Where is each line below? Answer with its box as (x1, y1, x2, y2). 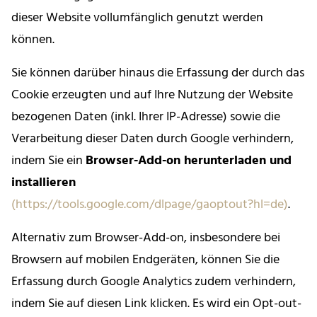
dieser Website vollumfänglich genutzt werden (11, 8, 263, 29)
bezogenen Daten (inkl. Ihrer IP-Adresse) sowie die (11, 107, 280, 128)
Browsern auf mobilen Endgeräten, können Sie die (11, 250, 279, 271)
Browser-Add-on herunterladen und (86, 151, 292, 172)
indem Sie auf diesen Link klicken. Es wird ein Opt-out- (11, 294, 301, 315)
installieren (11, 173, 76, 194)
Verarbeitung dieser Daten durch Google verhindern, (11, 129, 294, 150)
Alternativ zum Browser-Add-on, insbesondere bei (11, 228, 280, 249)
